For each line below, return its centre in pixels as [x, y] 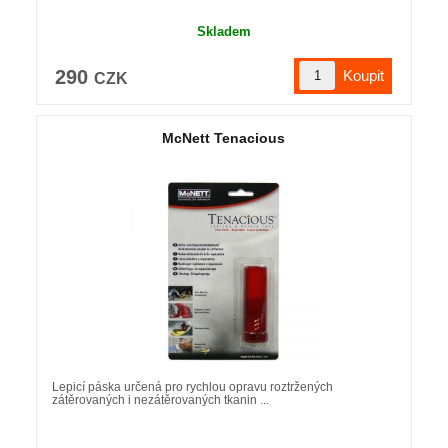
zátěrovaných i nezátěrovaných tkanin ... [160, 399]
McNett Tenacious [224, 137]
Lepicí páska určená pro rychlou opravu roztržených [192, 386]
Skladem [223, 31]
